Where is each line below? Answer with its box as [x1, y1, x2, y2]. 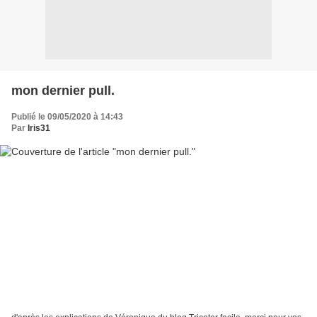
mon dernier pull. [11, 83, 115, 98]
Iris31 [28, 123, 50, 134]
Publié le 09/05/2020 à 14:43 [11, 112, 123, 122]
